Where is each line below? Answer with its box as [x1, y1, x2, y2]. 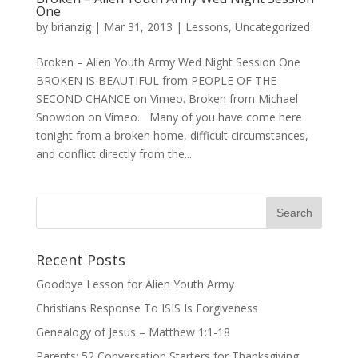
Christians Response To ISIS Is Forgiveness [35, 300, 258, 316]
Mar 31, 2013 [103, 19, 173, 34]
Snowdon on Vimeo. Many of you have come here [35, 109, 302, 125]
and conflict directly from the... [35, 146, 192, 161]
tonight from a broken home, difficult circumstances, [35, 128, 308, 143]
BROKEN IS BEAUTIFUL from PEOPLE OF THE [35, 73, 276, 88]
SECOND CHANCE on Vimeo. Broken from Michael [35, 91, 298, 106]
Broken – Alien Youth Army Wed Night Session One [35, 54, 300, 70]
